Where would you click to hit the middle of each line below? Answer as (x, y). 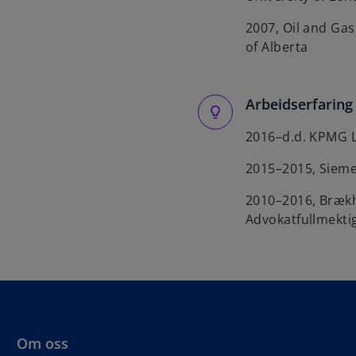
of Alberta (277, 47)
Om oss (43, 343)
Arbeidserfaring (299, 104)
